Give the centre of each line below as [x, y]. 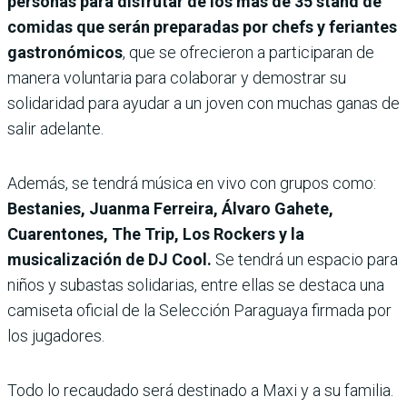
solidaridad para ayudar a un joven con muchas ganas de [203, 104]
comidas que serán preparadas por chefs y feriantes [202, 27]
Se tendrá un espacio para [305, 260]
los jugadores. [56, 336]
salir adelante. [55, 129]
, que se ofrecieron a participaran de [248, 53]
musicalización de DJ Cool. [109, 260]
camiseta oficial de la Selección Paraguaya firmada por [199, 311]
